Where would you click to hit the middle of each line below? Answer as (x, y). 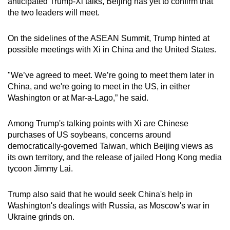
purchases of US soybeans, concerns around (89, 135)
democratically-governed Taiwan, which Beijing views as (110, 146)
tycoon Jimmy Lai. (40, 168)
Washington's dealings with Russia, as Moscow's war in (109, 205)
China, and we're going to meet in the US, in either (99, 86)
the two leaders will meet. (54, 12)
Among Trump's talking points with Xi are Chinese (98, 123)
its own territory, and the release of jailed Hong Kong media (115, 157)
